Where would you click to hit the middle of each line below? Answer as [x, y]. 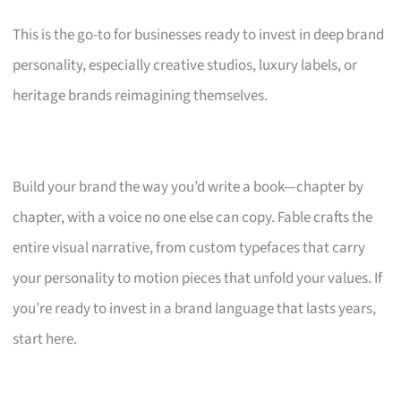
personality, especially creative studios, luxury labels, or [185, 65]
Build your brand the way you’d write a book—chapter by [188, 187]
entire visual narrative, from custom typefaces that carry [189, 247]
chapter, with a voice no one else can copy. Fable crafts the [193, 217]
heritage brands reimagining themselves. [141, 95]
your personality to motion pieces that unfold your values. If [198, 278]
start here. [45, 339]
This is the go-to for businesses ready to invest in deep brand [199, 34]
